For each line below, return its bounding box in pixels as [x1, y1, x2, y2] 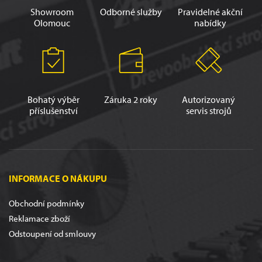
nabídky [194, 17, 226, 29]
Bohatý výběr [27, 94, 80, 106]
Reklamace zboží [9, 213, 70, 225]
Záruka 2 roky [104, 94, 158, 106]
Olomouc [33, 17, 70, 29]
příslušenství [29, 105, 78, 117]
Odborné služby [99, 6, 162, 18]
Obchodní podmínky [9, 198, 84, 209]
